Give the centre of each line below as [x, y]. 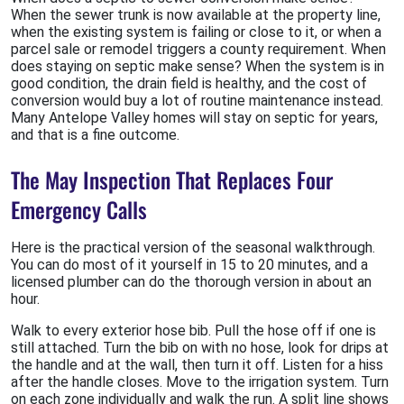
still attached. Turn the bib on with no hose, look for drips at [200, 348]
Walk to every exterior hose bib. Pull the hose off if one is [193, 331]
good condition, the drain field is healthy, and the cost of [189, 84]
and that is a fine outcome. [95, 135]
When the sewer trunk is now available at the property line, [196, 15]
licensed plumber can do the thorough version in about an [191, 282]
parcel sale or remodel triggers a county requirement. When [198, 50]
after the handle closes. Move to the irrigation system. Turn [200, 382]
